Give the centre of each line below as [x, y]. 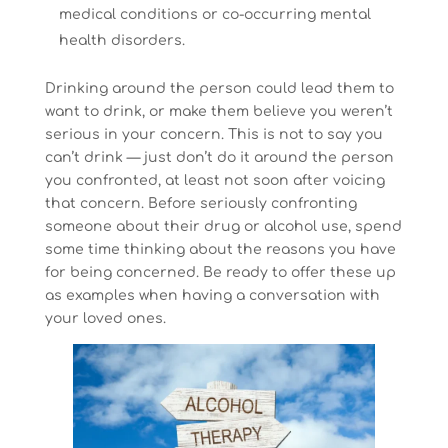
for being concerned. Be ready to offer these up [220, 272]
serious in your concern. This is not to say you [213, 134]
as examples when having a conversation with [212, 295]
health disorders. [121, 40]
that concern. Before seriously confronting [200, 203]
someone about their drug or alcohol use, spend [223, 226]
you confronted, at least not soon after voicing [214, 180]
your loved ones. [105, 318]
